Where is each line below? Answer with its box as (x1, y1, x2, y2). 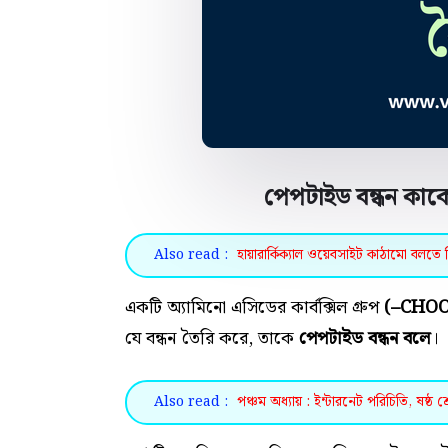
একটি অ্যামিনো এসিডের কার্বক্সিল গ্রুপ (125, 293, 379, 322)
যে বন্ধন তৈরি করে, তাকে (125, 324, 299, 353)
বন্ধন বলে (368, 324, 430, 353)
